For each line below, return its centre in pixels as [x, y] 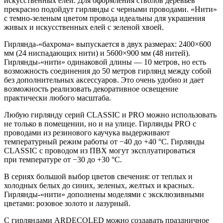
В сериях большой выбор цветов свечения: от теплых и [98, 176]
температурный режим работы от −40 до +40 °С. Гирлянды [104, 141]
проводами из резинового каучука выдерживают [87, 132]
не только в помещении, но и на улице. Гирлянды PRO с [100, 123]
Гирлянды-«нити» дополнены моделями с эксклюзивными [104, 194]
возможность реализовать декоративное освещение [91, 89]
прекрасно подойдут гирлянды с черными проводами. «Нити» [111, 9]
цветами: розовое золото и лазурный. [67, 203]
